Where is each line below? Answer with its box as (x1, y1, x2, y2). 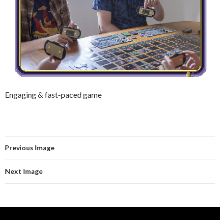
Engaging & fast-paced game (5, 90, 102, 100)
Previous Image (5, 143, 55, 152)
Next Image (5, 167, 43, 176)
